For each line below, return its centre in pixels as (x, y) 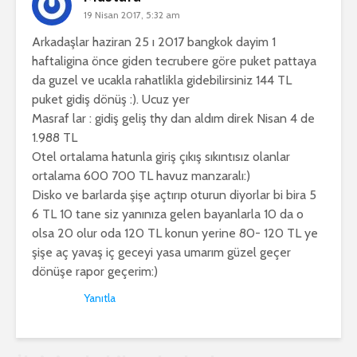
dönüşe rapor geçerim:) (95, 272)
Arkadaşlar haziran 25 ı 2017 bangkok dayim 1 (154, 42)
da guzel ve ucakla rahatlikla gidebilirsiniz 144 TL (162, 80)
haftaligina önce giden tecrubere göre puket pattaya (174, 61)
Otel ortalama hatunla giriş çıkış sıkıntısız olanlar (161, 157)
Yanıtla (100, 298)
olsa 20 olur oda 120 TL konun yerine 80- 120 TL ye (175, 233)
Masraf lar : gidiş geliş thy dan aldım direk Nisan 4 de (173, 119)
